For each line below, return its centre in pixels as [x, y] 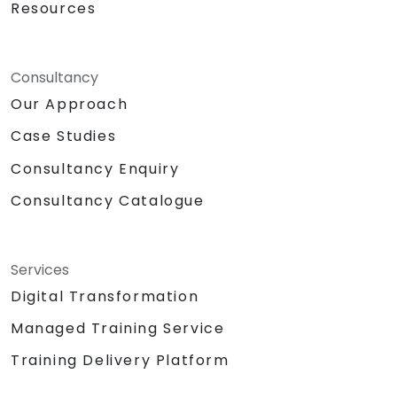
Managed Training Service [118, 328]
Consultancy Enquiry [95, 168]
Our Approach [70, 105]
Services [40, 269]
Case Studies [64, 136]
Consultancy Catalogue [108, 200]
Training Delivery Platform [120, 360]
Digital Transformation [105, 296]
